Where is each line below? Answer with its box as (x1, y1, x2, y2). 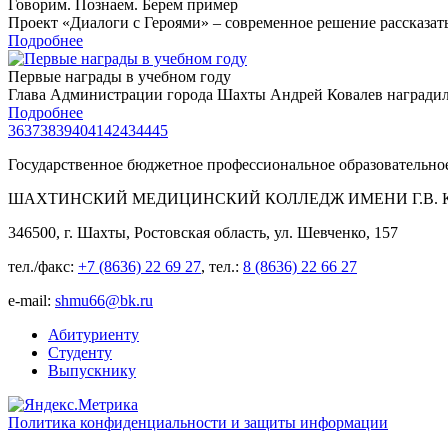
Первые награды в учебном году (8, 68, 231, 86)
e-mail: (8, 292, 55, 310)
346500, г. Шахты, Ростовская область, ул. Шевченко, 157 (8, 224, 398, 242)
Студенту (48, 344, 112, 362)
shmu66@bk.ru (55, 292, 153, 310)
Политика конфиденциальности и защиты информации (8, 414, 388, 432)
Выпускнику (48, 362, 136, 380)
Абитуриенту (48, 326, 139, 344)
